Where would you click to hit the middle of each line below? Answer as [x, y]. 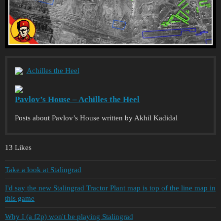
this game [20, 198]
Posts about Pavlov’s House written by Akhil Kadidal [96, 118]
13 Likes [18, 148]
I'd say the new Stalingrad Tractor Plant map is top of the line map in [110, 188]
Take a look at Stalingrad [43, 169]
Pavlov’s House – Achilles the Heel [77, 100]
